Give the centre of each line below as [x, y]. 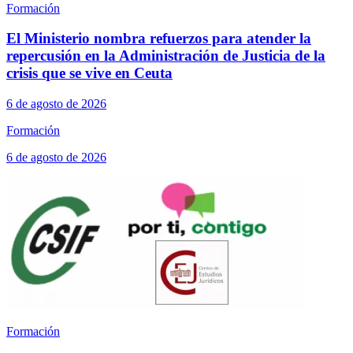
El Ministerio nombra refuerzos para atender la [159, 39]
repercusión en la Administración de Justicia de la [166, 56]
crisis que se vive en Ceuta [89, 73]
